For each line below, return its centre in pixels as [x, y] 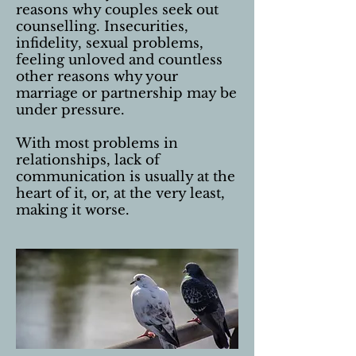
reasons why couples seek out [117, 10]
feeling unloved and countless [119, 60]
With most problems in [97, 143]
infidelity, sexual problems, [110, 43]
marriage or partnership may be [126, 93]
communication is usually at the [126, 177]
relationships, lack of [88, 160]
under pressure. [70, 110]
